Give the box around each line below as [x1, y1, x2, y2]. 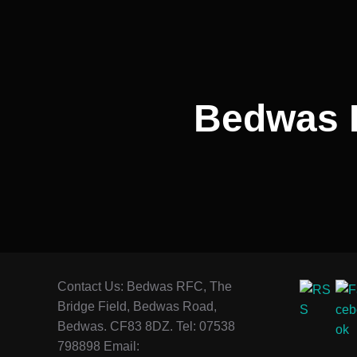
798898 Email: [57, 339, 139, 353]
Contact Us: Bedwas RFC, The [57, 279, 232, 293]
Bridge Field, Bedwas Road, [57, 299, 217, 313]
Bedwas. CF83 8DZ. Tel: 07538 [57, 319, 235, 333]
